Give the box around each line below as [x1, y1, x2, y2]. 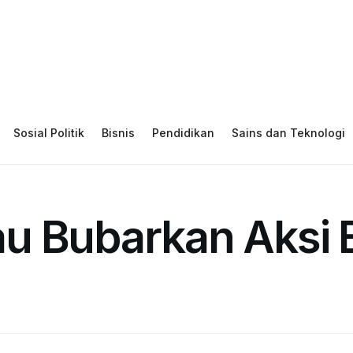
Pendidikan [152, 126, 214, 139]
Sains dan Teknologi [232, 126, 345, 139]
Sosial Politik [13, 126, 84, 139]
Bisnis [102, 126, 135, 139]
